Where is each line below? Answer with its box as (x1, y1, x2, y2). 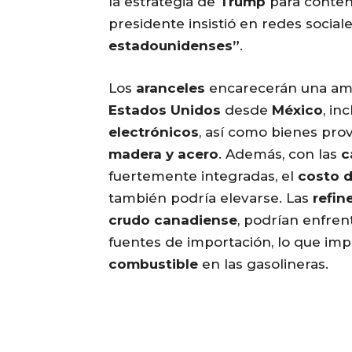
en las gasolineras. (198, 256, 328, 273)
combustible (108, 256, 198, 273)
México (272, 102, 323, 119)
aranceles (136, 80, 205, 97)
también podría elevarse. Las (108, 190, 313, 207)
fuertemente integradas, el (108, 168, 298, 185)
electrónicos (108, 124, 199, 141)
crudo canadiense (108, 212, 237, 229)
